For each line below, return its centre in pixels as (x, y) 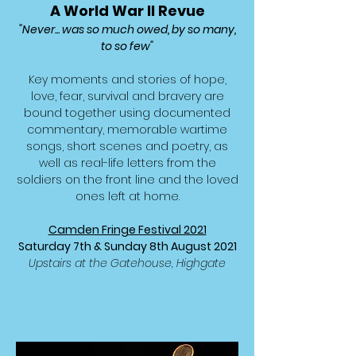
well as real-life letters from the (127, 163)
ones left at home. (127, 196)
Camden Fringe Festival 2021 (127, 230)
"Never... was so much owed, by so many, (127, 29)
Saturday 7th (56, 246)
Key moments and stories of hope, (127, 79)
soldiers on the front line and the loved (127, 180)
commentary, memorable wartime (127, 130)
